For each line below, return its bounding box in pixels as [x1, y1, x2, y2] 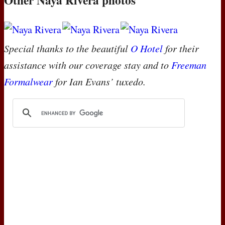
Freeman [171, 58, 206, 71]
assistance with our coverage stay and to [4, 58, 171, 71]
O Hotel [131, 41, 163, 55]
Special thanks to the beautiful [4, 41, 131, 55]
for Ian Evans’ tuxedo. [53, 74, 146, 88]
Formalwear [4, 74, 53, 88]
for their [163, 41, 199, 55]
